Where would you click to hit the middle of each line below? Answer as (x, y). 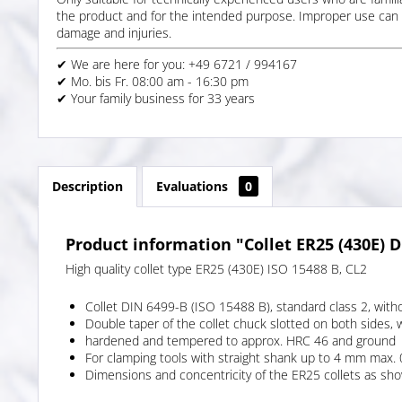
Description (87, 186)
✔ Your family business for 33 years (156, 98)
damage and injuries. (114, 32)
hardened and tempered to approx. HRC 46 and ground (240, 340)
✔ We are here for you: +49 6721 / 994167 (177, 64)
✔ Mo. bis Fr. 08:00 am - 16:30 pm (153, 81)
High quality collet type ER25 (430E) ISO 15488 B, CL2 (216, 268)
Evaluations (194, 186)
